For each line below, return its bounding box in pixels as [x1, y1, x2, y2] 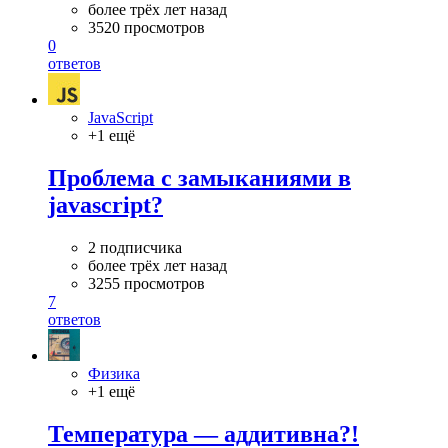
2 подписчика [88, 239, 182, 257]
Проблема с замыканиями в [48, 165, 351, 192]
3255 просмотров [88, 275, 205, 293]
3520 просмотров [88, 19, 205, 37]
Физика [88, 365, 140, 383]
